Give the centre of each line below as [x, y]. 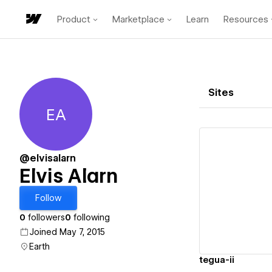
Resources [246, 19]
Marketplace [138, 19]
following [90, 217]
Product [74, 19]
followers [45, 217]
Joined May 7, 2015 [67, 232]
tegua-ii [217, 260]
